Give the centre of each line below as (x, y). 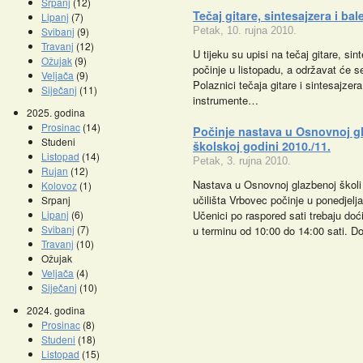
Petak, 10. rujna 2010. (245, 30)
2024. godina (56, 310)
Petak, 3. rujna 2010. (242, 161)
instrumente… (226, 100)
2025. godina (56, 112)
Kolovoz (59, 185)
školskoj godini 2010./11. (262, 146)
